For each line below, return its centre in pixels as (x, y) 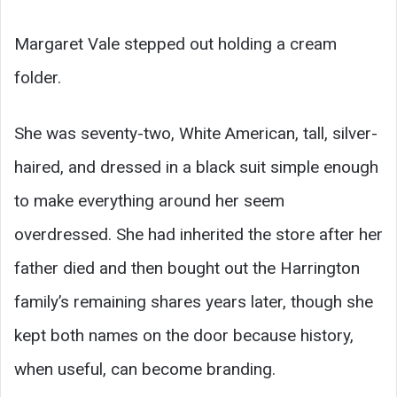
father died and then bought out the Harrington (187, 268)
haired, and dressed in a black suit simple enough (196, 167)
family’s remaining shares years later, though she (194, 301)
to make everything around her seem (149, 200)
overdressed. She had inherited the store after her (198, 234)
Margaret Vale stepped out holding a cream (175, 43)
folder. (38, 77)
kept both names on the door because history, (184, 335)
